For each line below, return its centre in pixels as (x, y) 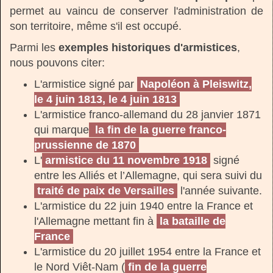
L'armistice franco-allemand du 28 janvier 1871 (147, 114)
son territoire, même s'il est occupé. (96, 26)
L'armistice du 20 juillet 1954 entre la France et (147, 251)
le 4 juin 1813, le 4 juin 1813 (105, 99)
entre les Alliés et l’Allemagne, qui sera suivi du (148, 175)
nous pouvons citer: (57, 62)
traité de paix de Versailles (106, 190)
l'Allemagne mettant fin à (95, 221)
